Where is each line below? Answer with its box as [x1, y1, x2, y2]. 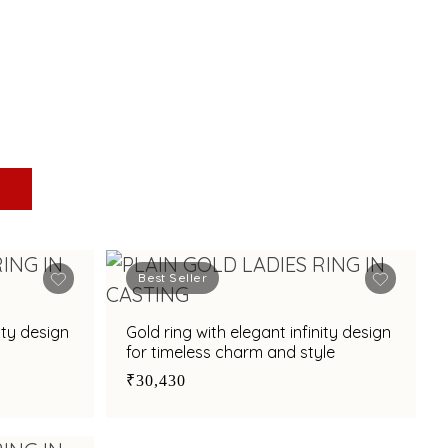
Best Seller [138, 270, 208, 285]
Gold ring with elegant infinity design [126, 322, 392, 342]
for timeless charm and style [126, 342, 336, 362]
